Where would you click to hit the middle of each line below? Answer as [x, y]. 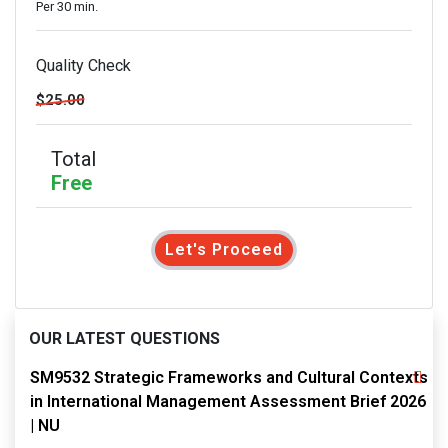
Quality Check [83, 65]
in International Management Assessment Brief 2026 [228, 401]
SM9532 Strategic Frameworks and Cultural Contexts [229, 377]
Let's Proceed [224, 249]
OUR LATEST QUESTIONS [124, 338]
